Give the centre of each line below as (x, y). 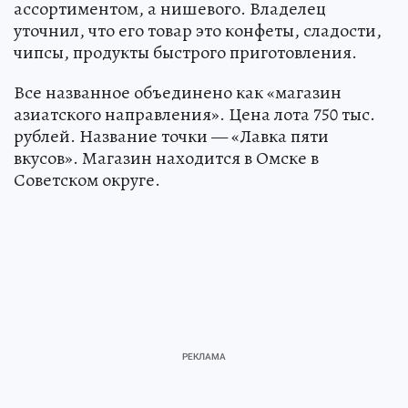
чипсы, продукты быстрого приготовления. (185, 52)
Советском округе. (87, 179)
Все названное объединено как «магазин (178, 92)
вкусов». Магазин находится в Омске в (166, 158)
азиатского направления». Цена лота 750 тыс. (194, 114)
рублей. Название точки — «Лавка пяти (171, 136)
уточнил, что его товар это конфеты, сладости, (198, 30)
